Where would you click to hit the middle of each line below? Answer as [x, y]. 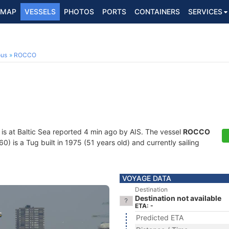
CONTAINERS [157, 12]
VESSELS [40, 12]
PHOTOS [79, 12]
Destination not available [178, 198]
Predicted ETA [160, 217]
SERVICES [205, 12]
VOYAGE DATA [147, 178]
